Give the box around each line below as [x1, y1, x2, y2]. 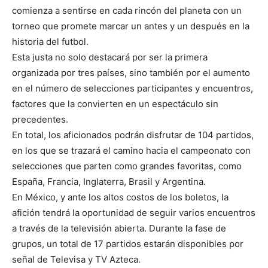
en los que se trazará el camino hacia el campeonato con [12, 145, 251, 157]
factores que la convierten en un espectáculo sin [12, 98, 218, 110]
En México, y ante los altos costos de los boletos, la [12, 191, 229, 203]
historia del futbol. [12, 36, 89, 48]
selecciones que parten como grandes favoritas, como [12, 160, 242, 172]
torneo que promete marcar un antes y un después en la [12, 20, 249, 32]
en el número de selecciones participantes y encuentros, [12, 83, 253, 95]
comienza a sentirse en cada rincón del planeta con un [12, 5, 242, 17]
